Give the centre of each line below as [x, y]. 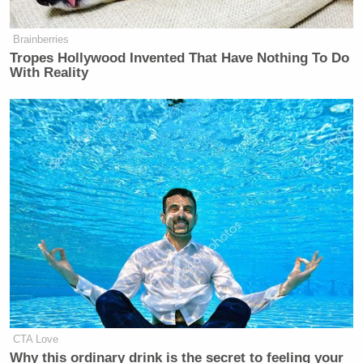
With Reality [49, 73]
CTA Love [36, 339]
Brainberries [41, 39]
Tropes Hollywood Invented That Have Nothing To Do [180, 58]
